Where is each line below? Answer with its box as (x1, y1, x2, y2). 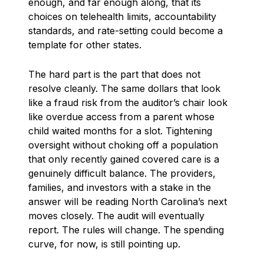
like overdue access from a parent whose (28, 111, 214, 123)
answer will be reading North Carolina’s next (28, 196, 227, 208)
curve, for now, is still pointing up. (28, 238, 180, 250)
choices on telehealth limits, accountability (28, 11, 216, 23)
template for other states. (28, 39, 141, 51)
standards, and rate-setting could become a (28, 25, 223, 37)
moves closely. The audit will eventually (28, 210, 204, 222)
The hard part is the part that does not (28, 68, 200, 81)
